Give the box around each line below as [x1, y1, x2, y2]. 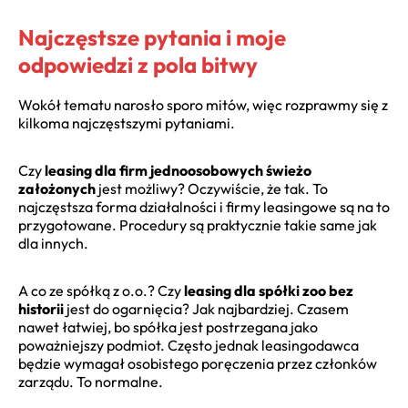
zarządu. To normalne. [18, 372, 163, 392]
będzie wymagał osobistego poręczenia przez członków [18, 354, 377, 373]
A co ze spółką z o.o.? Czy [18, 281, 184, 301]
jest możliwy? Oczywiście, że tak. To [96, 179, 328, 199]
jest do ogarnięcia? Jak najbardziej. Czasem [64, 300, 349, 319]
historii [18, 300, 64, 319]
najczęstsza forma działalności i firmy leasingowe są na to [18, 198, 390, 217]
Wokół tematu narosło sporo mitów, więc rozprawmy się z [18, 96, 388, 115]
